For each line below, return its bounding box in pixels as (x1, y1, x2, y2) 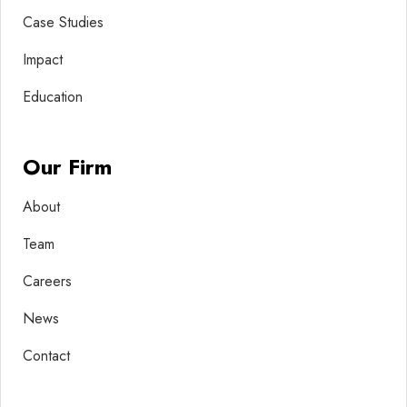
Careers (23, 270, 72, 292)
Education (23, 85, 83, 107)
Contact (23, 344, 70, 366)
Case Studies (23, 11, 104, 33)
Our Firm (23, 150, 112, 183)
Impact (23, 48, 63, 70)
